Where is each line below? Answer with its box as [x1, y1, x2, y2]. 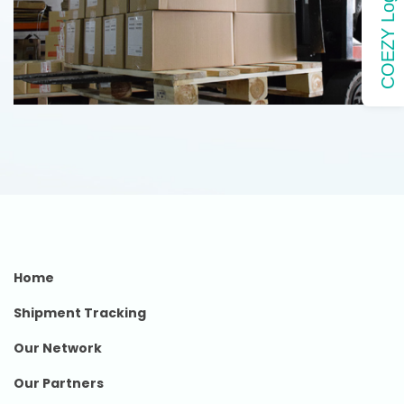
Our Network [14, 339, 102, 358]
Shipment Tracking [14, 304, 146, 323]
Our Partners [14, 374, 104, 393]
